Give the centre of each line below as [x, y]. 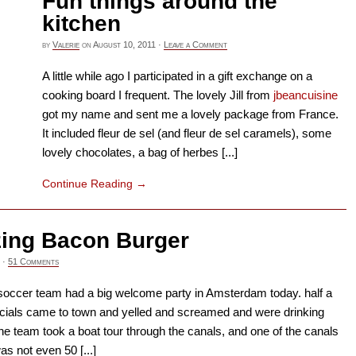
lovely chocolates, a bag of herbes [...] [140, 153]
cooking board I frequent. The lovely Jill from [158, 95]
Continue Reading [89, 183]
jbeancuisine [306, 95]
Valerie [66, 44]
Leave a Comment [195, 44]
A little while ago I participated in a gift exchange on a [177, 76]
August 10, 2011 [124, 44]
